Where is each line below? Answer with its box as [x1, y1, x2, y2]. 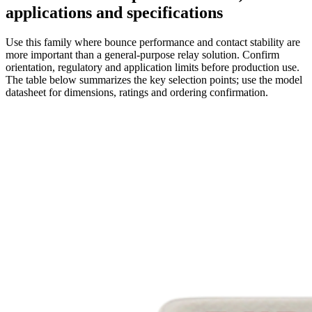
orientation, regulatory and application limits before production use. [6, 61, 299, 74]
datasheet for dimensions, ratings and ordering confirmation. [6, 86, 268, 99]
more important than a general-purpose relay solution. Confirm [6, 49, 279, 61]
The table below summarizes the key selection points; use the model [6, 74, 302, 86]
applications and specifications [6, 3, 223, 22]
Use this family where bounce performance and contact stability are [6, 36, 300, 49]
